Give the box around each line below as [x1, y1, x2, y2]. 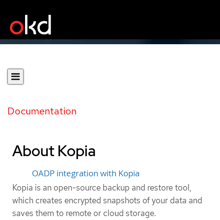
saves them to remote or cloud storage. [12, 207, 156, 219]
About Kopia [12, 141, 96, 161]
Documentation [7, 105, 77, 117]
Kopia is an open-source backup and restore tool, [12, 182, 192, 193]
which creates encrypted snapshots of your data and [12, 194, 202, 206]
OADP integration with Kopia [32, 168, 139, 179]
